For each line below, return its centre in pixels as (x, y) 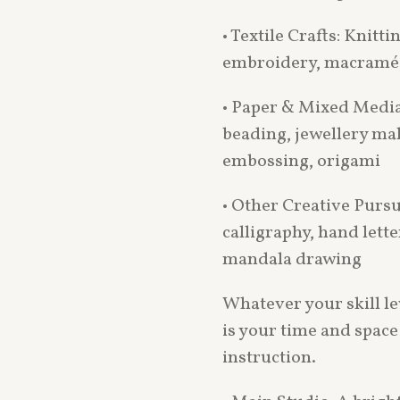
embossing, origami (301, 161)
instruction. (269, 358)
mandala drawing (292, 259)
